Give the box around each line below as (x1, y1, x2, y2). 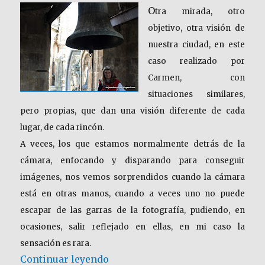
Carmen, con (148, 73, 245, 83)
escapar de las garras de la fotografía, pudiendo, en (20, 205, 245, 215)
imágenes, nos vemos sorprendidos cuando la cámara (20, 172, 245, 182)
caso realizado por (148, 56, 245, 66)
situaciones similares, (148, 89, 245, 99)
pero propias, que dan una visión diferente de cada (20, 106, 245, 116)
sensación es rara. (20, 238, 92, 248)
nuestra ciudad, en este (148, 40, 245, 50)
